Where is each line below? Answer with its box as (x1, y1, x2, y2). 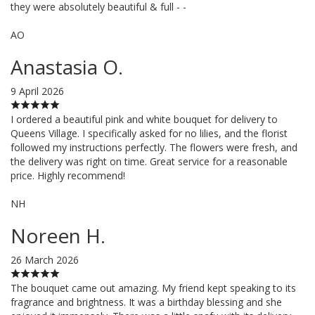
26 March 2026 (11, 252, 79, 266)
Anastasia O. (11, 53, 123, 80)
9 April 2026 (11, 84, 64, 98)
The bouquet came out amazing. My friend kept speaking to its (11, 281, 296, 295)
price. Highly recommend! (11, 168, 125, 182)
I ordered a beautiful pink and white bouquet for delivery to (11, 112, 278, 126)
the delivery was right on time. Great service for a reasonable (11, 154, 288, 168)
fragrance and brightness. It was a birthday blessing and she (11, 295, 282, 309)
